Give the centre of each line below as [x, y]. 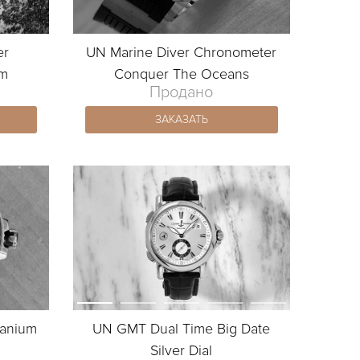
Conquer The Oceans [181, 74]
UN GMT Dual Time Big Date [182, 329]
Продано [182, 92]
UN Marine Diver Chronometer [182, 52]
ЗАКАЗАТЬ [181, 119]
